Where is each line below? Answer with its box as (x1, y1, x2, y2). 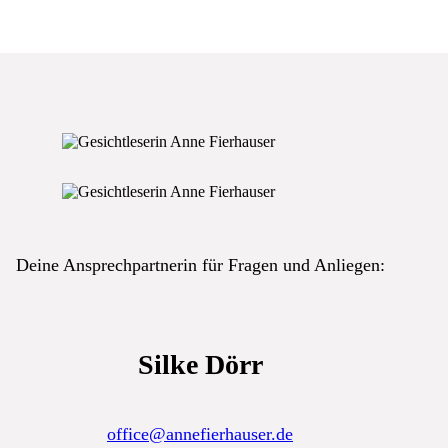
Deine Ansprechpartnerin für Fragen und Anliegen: (15, 255, 385, 275)
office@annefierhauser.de (107, 424, 293, 444)
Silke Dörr (137, 349, 263, 380)
